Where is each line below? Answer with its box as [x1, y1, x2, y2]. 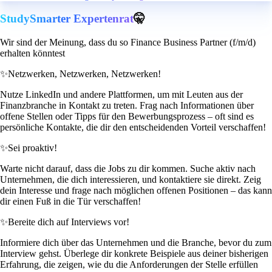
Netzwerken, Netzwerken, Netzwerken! [8, 69, 161, 80]
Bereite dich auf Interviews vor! [8, 217, 129, 228]
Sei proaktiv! [8, 143, 57, 154]
